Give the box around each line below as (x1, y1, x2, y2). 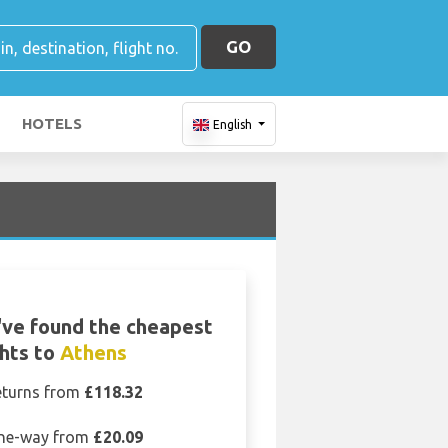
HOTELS (22, 115, 82, 132)
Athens (60, 341, 128, 364)
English (212, 118, 252, 131)
